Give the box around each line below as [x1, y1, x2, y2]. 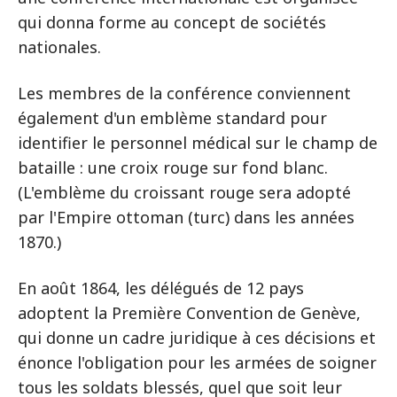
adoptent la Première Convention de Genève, [18, 302, 361, 323]
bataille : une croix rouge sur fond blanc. [18, 157, 328, 178]
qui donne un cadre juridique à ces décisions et [18, 327, 376, 348]
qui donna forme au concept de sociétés [18, 12, 326, 33]
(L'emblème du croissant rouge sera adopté [18, 182, 351, 203]
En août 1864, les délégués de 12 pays [18, 277, 304, 299]
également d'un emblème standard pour [18, 107, 327, 128]
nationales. [18, 36, 101, 58]
